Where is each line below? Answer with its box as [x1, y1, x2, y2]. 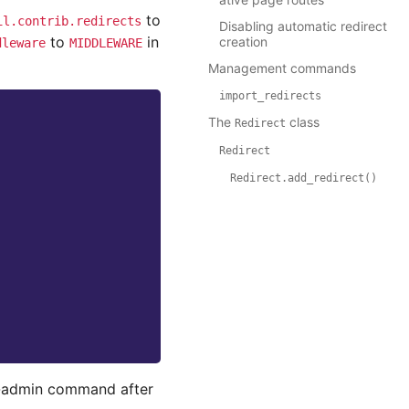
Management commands [208, 60, 356, 77]
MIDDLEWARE [69, 36, 142, 50]
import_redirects [219, 89, 321, 103]
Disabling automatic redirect [219, 18, 387, 35]
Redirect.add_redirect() [230, 172, 377, 185]
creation [219, 34, 267, 50]
